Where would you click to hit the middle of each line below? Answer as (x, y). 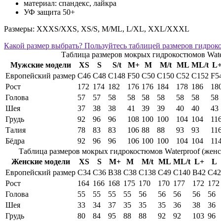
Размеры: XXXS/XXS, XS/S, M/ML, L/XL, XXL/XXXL (97, 29)
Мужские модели (40, 65)
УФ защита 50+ (49, 12)
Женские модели (40, 162)
